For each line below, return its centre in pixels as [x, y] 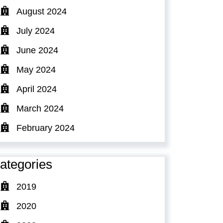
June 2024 [37, 50]
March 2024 [40, 108]
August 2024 [42, 11]
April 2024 [37, 89]
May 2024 [36, 69]
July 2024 [36, 31]
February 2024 [46, 128]
